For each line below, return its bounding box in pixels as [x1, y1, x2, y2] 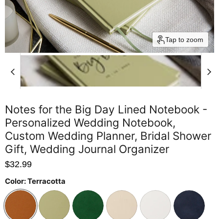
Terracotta [27, 176, 66, 186]
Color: [5, 176, 27, 186]
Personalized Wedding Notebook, [5, 116, 175, 130]
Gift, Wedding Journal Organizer [5, 142, 169, 156]
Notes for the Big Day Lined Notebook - [5, 103, 207, 116]
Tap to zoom [165, 36, 203, 44]
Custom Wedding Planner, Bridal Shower [5, 129, 211, 143]
